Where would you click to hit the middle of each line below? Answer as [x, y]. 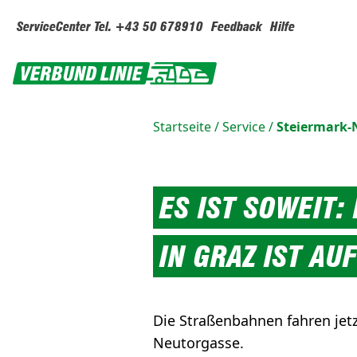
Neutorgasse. [198, 343]
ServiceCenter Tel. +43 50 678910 [110, 27]
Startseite [182, 127]
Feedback [237, 27]
